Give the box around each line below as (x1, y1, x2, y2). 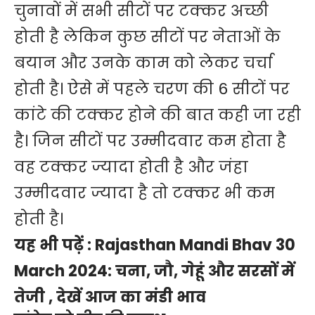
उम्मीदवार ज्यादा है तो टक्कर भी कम (14, 181, 275, 204)
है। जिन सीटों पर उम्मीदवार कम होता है (14, 129, 286, 152)
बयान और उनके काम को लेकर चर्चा (14, 51, 273, 74)
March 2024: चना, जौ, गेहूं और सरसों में (14, 259, 295, 282)
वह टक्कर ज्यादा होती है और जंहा (14, 155, 248, 178)
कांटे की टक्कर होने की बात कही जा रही (14, 103, 301, 126)
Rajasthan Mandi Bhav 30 (95, 233, 295, 256)
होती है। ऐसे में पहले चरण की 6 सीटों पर (14, 77, 290, 100)
